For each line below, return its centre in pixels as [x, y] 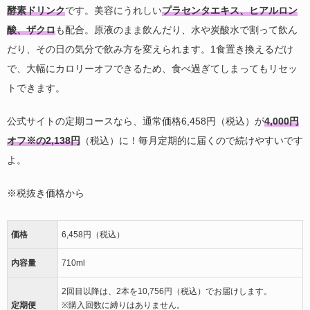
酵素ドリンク [36, 10]
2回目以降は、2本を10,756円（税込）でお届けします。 [167, 291]
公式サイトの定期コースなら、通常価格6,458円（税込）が [136, 121]
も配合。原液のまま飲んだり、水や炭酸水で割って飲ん [176, 29]
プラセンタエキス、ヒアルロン [230, 10]
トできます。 [36, 88]
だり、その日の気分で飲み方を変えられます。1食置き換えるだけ [150, 49]
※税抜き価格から [46, 193]
